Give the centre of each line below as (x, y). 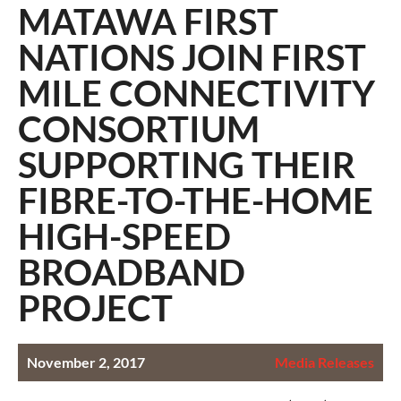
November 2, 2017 (86, 363)
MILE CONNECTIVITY (196, 94)
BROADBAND (132, 273)
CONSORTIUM (139, 129)
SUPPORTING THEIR (187, 165)
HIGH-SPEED (124, 237)
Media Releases (324, 363)
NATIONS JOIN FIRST (192, 58)
